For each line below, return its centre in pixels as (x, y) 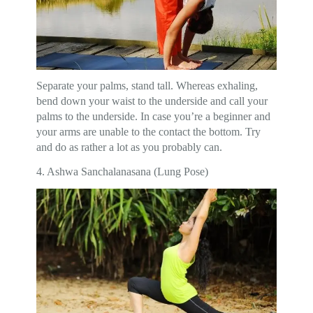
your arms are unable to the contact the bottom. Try (149, 132)
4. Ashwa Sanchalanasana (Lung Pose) (123, 172)
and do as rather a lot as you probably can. (130, 147)
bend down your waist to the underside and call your (152, 101)
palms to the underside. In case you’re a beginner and (154, 117)
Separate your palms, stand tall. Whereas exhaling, (147, 86)
